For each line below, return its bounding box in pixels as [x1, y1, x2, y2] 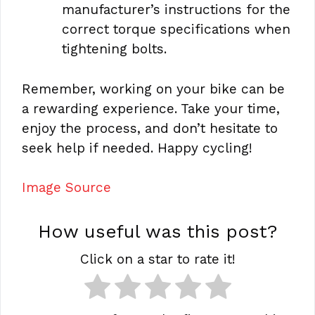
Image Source [22, 179, 111, 195]
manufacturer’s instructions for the [62, 1, 290, 18]
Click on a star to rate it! [79, 250, 236, 267]
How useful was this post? [38, 220, 277, 242]
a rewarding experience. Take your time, [22, 100, 280, 117]
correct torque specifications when [62, 21, 290, 37]
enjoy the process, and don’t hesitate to [22, 120, 278, 136]
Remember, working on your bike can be [22, 80, 285, 97]
